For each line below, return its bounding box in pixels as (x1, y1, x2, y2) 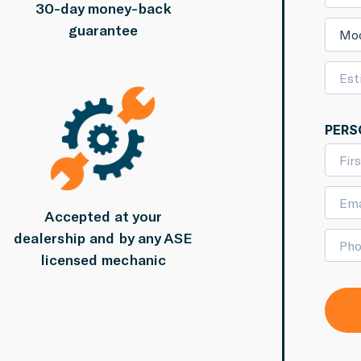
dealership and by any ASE (14, 228, 193, 247)
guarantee (68, 21, 138, 39)
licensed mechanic (40, 250, 166, 268)
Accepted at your (44, 206, 162, 225)
